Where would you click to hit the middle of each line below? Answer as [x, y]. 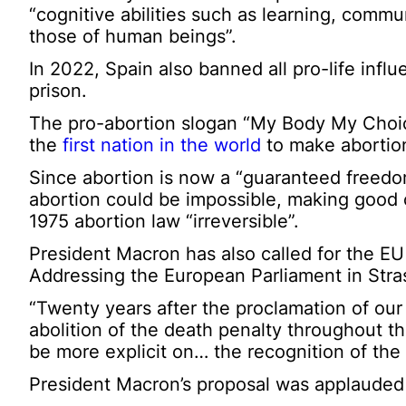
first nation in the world [162, 145]
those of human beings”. [133, 36]
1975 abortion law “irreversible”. [164, 221]
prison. [58, 90]
